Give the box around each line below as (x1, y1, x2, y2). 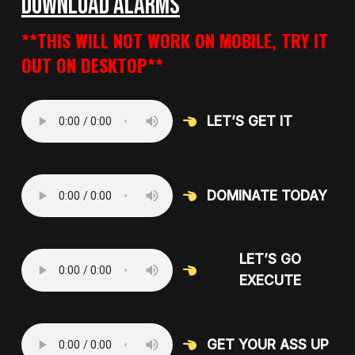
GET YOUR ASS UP (207, 336, 330, 353)
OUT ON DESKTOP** (21, 52, 163, 78)
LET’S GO (239, 251, 302, 267)
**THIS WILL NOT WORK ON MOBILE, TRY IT (21, 27, 328, 54)
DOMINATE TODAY (207, 187, 328, 204)
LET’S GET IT (207, 113, 293, 129)
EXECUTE (239, 273, 302, 288)
